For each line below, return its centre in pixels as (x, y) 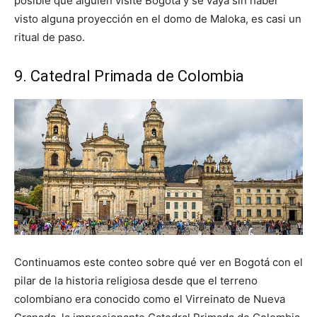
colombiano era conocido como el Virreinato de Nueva (150, 299)
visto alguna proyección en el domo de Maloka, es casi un (158, 18)
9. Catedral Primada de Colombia (129, 76)
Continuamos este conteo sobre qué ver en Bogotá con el (158, 262)
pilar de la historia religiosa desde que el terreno (136, 280)
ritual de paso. (50, 37)
